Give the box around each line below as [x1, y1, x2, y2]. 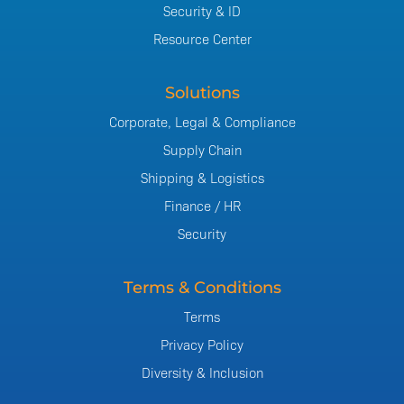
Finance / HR [163, 197, 241, 215]
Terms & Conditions [123, 278, 281, 298]
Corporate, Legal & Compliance [108, 113, 296, 131]
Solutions [164, 83, 240, 104]
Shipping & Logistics [140, 169, 264, 187]
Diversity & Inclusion [141, 363, 263, 381]
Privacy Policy [161, 335, 243, 353]
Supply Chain [162, 141, 242, 159]
